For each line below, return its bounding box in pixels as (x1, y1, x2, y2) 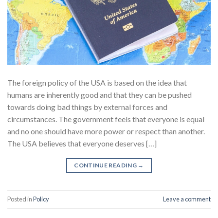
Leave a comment (163, 195, 211, 203)
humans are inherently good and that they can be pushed (7, 90, 192, 100)
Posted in (7, 195, 33, 203)
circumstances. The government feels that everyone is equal (7, 114, 204, 124)
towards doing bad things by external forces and (7, 102, 167, 112)
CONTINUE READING (74, 162, 138, 169)
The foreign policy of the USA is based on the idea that (7, 78, 187, 88)
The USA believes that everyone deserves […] (7, 139, 157, 148)
